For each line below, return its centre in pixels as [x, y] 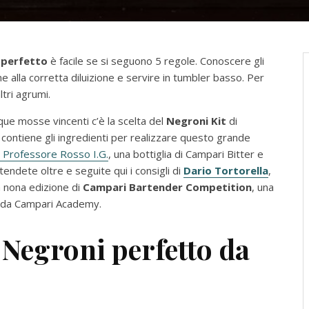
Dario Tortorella [226, 170]
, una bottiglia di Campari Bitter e [186, 154]
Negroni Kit [196, 121]
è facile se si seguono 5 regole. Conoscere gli [156, 61]
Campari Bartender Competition [167, 187]
